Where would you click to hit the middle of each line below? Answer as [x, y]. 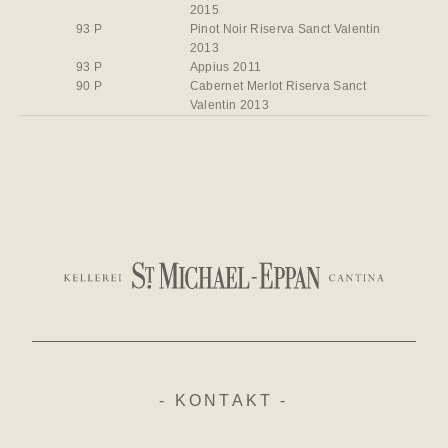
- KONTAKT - [224, 401]
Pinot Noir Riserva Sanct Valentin [285, 29]
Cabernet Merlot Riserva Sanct [278, 86]
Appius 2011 [225, 67]
